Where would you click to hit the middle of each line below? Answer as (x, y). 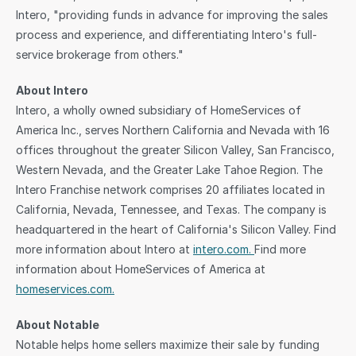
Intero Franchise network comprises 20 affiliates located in (170, 190)
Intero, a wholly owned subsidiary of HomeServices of (159, 110)
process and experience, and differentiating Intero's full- (166, 35)
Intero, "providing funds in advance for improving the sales (172, 15)
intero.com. (224, 249)
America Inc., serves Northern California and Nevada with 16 (173, 130)
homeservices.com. (65, 289)
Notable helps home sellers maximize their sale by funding (168, 344)
